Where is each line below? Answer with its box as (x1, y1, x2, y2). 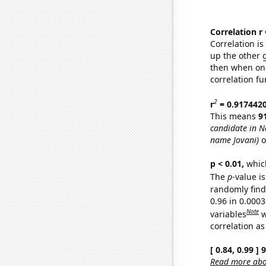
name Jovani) (210, 134, 259, 145)
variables (210, 208, 246, 220)
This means (210, 110, 258, 122)
